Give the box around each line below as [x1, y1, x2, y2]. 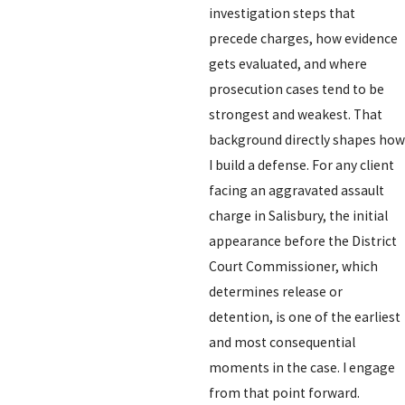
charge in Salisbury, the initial [208, 207, 388, 225]
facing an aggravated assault [208, 182, 384, 200]
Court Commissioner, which [208, 258, 378, 276]
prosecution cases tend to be [208, 80, 384, 99]
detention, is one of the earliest [208, 308, 400, 326]
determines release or [208, 283, 343, 301]
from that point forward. [208, 384, 360, 402]
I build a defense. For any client [208, 156, 394, 174]
